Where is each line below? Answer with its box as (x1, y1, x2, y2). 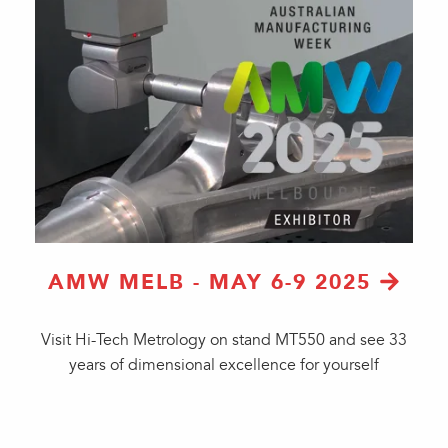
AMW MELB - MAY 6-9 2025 (48, 269, 372, 295)
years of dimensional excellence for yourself (69, 355, 379, 375)
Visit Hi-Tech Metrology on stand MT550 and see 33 (41, 330, 407, 350)
